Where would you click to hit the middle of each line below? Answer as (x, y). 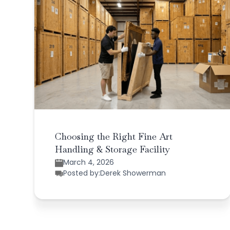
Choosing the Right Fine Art (114, 137)
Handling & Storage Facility (113, 149)
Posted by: (82, 173)
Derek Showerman (133, 173)
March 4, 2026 (89, 162)
